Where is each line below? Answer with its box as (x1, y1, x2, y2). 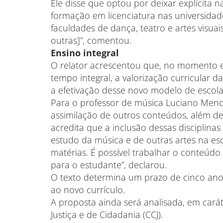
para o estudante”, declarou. (51, 159, 167, 171)
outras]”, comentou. (51, 34, 131, 46)
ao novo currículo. (51, 184, 125, 196)
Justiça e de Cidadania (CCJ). (51, 209, 163, 221)
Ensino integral (51, 47, 119, 59)
